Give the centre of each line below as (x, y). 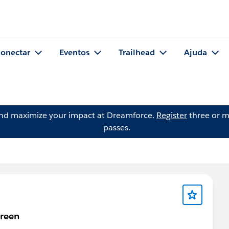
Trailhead (137, 53)
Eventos (74, 53)
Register (172, 115)
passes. (117, 128)
